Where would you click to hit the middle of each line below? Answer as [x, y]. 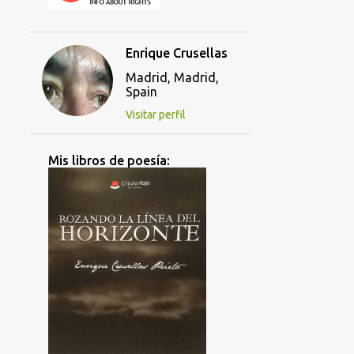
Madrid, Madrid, [172, 78]
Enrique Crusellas [176, 53]
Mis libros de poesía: [109, 161]
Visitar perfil [155, 115]
